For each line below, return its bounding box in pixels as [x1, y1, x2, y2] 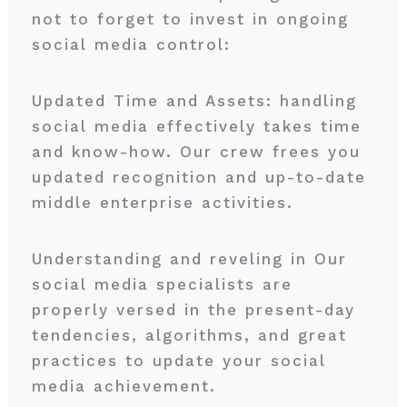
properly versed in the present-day [31, 301, 355, 319]
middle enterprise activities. [31, 194, 301, 212]
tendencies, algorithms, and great [31, 326, 347, 344]
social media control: [31, 35, 238, 54]
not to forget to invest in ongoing [31, 10, 349, 28]
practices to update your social [31, 352, 326, 370]
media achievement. [31, 377, 223, 395]
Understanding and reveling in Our [31, 250, 347, 268]
